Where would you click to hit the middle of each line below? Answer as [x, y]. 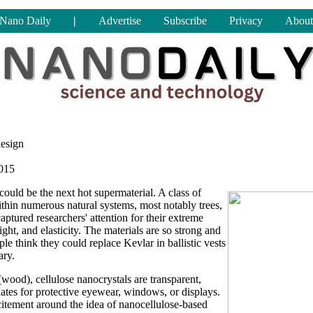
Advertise [120, 21]
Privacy [246, 21]
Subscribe [185, 21]
